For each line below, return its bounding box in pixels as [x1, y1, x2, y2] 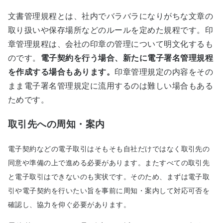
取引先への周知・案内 [8, 119, 105, 130]
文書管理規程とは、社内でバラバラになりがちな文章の [8, 12, 213, 21]
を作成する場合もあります [8, 68, 107, 77]
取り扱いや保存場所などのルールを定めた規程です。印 [8, 26, 213, 35]
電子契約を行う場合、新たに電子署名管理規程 [40, 54, 214, 63]
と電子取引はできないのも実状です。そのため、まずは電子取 [8, 172, 210, 181]
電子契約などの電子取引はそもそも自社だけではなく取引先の [8, 144, 210, 153]
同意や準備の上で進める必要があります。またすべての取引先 [8, 158, 210, 167]
